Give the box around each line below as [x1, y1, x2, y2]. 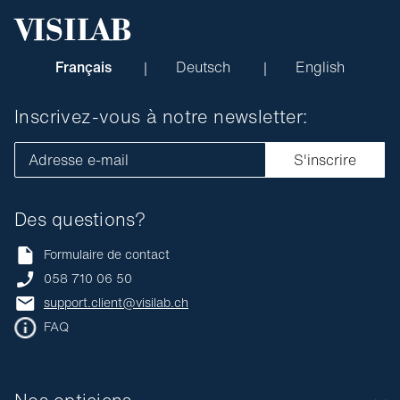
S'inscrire [294, 148, 356, 171]
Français [55, 55, 115, 78]
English [296, 55, 345, 78]
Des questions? [14, 205, 146, 232]
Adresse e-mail [29, 148, 129, 171]
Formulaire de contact [44, 245, 170, 264]
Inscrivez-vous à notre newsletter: [19, 103, 308, 129]
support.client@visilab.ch [44, 293, 188, 312]
